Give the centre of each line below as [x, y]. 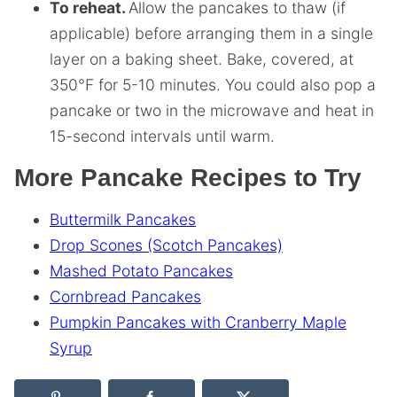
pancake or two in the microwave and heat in [212, 110]
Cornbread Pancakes [125, 296]
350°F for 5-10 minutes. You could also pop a [213, 84]
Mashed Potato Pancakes [141, 270]
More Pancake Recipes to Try [188, 177]
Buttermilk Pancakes [123, 219]
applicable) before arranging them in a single [211, 33]
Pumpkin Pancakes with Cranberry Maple [198, 322]
